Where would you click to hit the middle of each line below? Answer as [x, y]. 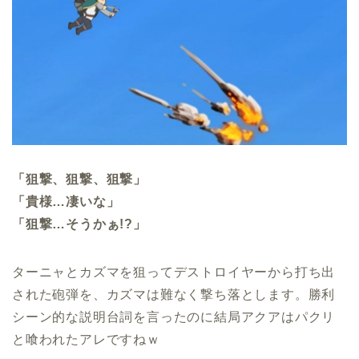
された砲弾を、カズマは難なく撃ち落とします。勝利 [174, 295]
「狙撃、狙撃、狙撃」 [79, 179]
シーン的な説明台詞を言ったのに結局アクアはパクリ [174, 317]
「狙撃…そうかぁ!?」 [79, 224]
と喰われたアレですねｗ [86, 340]
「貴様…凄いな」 [66, 202]
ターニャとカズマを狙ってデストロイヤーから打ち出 [174, 272]
